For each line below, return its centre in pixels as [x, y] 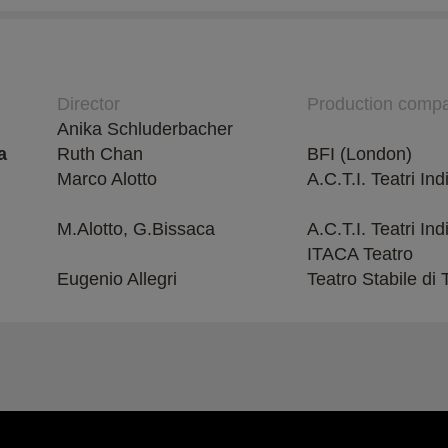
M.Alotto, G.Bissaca [136, 228]
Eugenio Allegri [117, 278]
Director [88, 103]
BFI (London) [359, 153]
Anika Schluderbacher [145, 128]
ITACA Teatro [360, 253]
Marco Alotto [107, 178]
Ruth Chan [100, 153]
